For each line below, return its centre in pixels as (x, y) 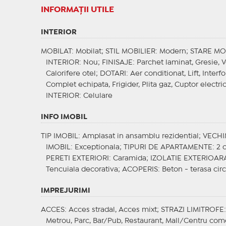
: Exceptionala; (97, 148)
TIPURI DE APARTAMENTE (168, 148)
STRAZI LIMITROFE (192, 210)
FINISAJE (117, 63)
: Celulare (96, 96)
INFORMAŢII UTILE (77, 10)
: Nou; (90, 63)
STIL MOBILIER (130, 52)
